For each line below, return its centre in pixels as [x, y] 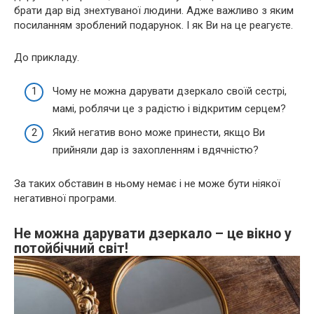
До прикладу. [47, 57]
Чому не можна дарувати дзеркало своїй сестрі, [170, 91]
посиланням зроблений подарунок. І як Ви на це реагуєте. [153, 25]
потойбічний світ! [71, 249]
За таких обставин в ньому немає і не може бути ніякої [147, 183]
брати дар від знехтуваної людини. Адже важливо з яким [154, 10]
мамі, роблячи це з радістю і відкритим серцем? [169, 109]
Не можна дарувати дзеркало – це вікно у [153, 234]
